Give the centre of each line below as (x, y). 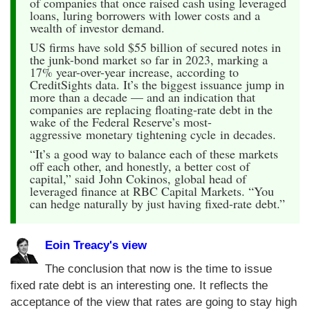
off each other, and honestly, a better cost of (140, 166)
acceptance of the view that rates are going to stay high (154, 302)
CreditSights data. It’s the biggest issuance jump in (157, 84)
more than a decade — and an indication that (143, 97)
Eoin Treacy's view (96, 245)
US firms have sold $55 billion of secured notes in (155, 47)
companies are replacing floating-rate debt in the (151, 109)
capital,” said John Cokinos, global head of (138, 178)
